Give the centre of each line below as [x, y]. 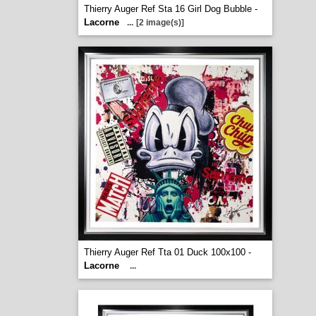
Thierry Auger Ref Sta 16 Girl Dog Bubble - [170, 9]
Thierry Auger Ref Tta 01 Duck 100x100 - [167, 252]
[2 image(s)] [160, 23]
